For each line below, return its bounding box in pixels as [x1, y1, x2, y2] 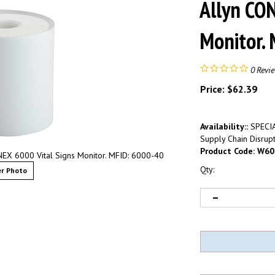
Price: [200, 82, 225, 95]
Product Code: [200, 145, 255, 157]
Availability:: [200, 120, 248, 132]
